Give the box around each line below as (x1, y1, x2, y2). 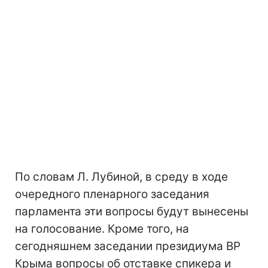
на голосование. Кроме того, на (15, 222, 189, 236)
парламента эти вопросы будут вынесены (15, 205, 248, 218)
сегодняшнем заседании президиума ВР (15, 239, 240, 253)
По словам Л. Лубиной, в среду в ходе (15, 170, 228, 184)
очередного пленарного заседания (15, 187, 209, 201)
